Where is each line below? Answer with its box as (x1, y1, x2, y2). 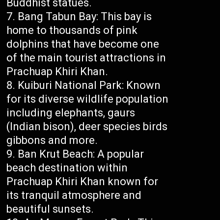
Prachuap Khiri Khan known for (6, 175, 159, 188)
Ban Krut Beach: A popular (18, 148, 144, 161)
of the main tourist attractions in (6, 52, 166, 64)
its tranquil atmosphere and (6, 189, 142, 202)
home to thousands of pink (6, 24, 138, 37)
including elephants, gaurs (6, 107, 136, 119)
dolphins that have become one (6, 38, 160, 51)
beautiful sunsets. (6, 203, 94, 216)
